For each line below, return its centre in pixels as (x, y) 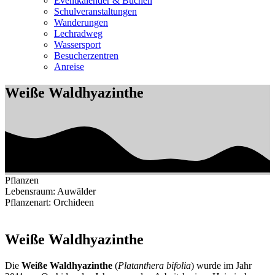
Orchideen (74, 202)
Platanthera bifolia (154, 265)
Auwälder (76, 191)
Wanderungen (81, 22)
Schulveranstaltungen (95, 11)
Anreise (69, 67)
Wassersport (77, 45)
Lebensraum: (31, 191)
